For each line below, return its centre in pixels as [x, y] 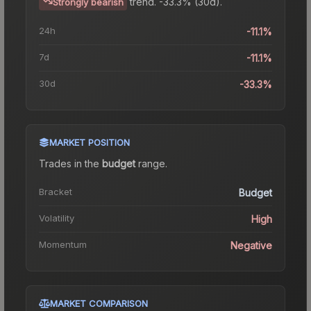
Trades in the [70, 163]
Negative [251, 245]
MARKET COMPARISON [99, 303]
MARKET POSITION [90, 142]
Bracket [56, 191]
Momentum [63, 244]
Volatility [57, 218]
